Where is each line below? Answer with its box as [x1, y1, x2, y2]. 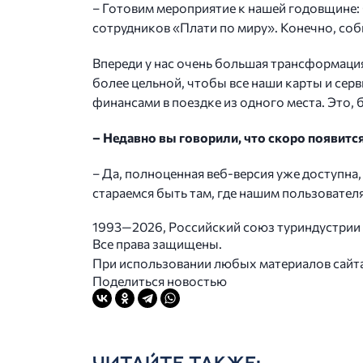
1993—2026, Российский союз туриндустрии [92, 219, 361, 234]
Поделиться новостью [92, 273, 227, 288]
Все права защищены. [92, 236, 222, 251]
